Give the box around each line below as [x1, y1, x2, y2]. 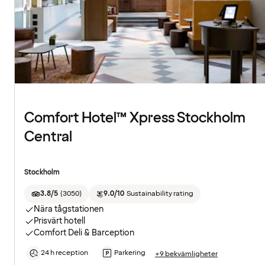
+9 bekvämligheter [155, 248, 218, 259]
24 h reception [41, 248, 88, 258]
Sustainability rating [126, 189, 193, 199]
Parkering [114, 248, 146, 258]
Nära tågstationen [34, 203, 104, 215]
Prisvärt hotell [34, 215, 85, 227]
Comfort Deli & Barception [34, 227, 134, 239]
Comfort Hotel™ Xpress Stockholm [24, 108, 245, 128]
